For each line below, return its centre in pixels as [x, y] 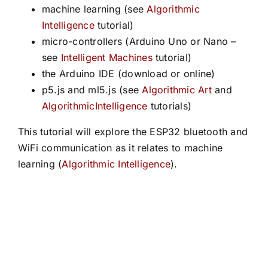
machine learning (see [94, 9]
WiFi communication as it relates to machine [120, 148]
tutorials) [170, 106]
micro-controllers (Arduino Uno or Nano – [139, 41]
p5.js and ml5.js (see [92, 90]
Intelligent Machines [106, 57]
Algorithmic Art [177, 90]
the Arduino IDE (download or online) [128, 74]
